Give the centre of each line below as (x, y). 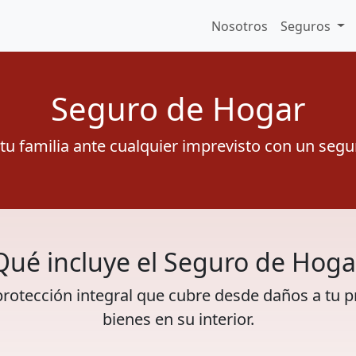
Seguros (308, 26)
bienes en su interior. (178, 319)
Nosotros (240, 26)
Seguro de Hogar (178, 108)
